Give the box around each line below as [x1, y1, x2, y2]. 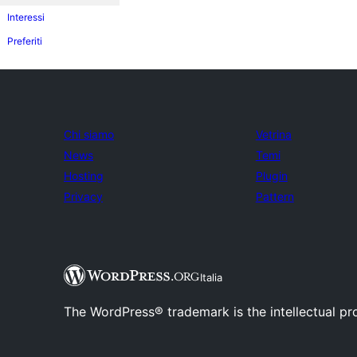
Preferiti [7, 35, 42, 47]
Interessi [7, 11, 45, 23]
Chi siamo [64, 127, 114, 141]
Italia [199, 271, 222, 284]
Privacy [64, 190, 103, 203]
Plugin [255, 169, 288, 182]
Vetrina [255, 127, 292, 141]
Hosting [64, 169, 104, 182]
